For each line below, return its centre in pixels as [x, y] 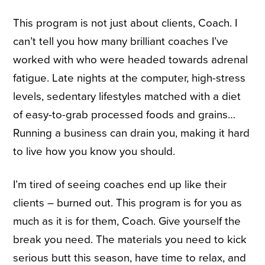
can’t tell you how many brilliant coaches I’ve [121, 42]
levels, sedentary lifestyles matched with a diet [127, 97]
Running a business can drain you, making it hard [132, 133]
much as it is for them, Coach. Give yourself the [127, 222]
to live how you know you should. [94, 152]
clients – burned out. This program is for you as [128, 203]
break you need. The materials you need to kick [130, 240]
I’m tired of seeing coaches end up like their [120, 185]
